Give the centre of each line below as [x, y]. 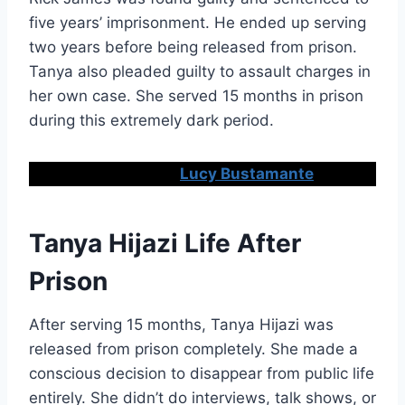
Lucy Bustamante [247, 173]
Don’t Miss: [134, 173]
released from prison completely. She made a [193, 348]
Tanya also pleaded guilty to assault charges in [200, 71]
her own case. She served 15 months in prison [196, 95]
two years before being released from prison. [193, 47]
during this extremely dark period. [151, 120]
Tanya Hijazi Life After [165, 243]
